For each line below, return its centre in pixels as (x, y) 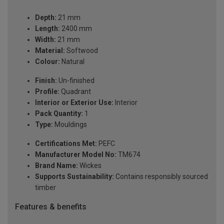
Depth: (46, 18)
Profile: (47, 92)
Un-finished (76, 81)
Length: (47, 29)
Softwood (81, 51)
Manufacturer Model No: (76, 155)
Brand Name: (56, 166)
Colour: (47, 62)
